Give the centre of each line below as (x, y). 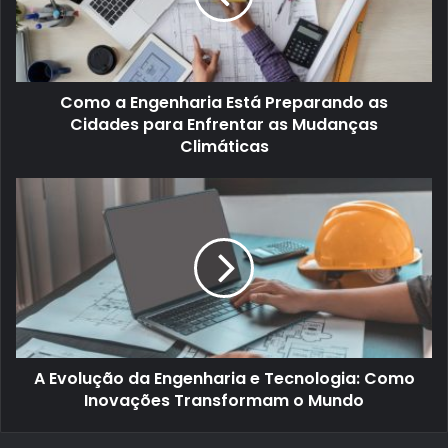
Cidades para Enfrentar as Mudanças (224, 125)
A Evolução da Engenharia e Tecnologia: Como (224, 379)
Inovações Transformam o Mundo (224, 401)
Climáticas (224, 147)
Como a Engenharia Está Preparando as (224, 103)
